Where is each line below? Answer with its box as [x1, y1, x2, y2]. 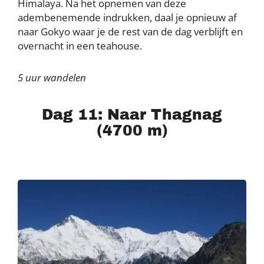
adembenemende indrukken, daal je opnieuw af [18, 10, 237, 24]
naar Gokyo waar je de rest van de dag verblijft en [18, 24, 243, 38]
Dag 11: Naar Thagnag [42, 106, 222, 123]
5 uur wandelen [18, 70, 86, 84]
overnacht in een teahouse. [18, 38, 142, 52]
